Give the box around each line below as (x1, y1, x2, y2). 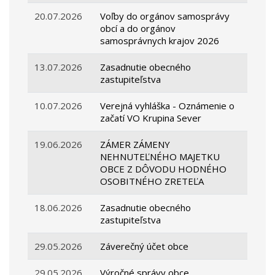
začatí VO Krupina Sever (100, 112, 202, 125)
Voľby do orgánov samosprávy (100, 10, 230, 23)
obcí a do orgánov (100, 22, 176, 35)
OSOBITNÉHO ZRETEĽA (100, 175, 204, 188)
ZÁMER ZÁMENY (100, 138, 171, 151)
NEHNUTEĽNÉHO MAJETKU (100, 150, 220, 163)
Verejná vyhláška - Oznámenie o (100, 99, 235, 112)
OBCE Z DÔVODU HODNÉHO (100, 163, 227, 176)
